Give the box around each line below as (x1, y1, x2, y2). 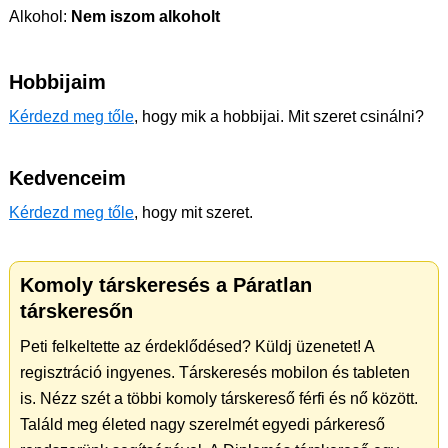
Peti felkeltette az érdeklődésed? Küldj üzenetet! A (20, 338, 374, 355)
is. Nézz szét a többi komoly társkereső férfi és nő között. (20, 390, 418, 407)
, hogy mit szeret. (134, 204, 253, 221)
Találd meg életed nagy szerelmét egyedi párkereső (20, 416, 385, 433)
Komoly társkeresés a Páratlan (20, 274, 312, 296)
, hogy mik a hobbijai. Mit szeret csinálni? (134, 108, 424, 125)
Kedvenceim (9, 167, 126, 189)
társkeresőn (20, 300, 133, 322)
